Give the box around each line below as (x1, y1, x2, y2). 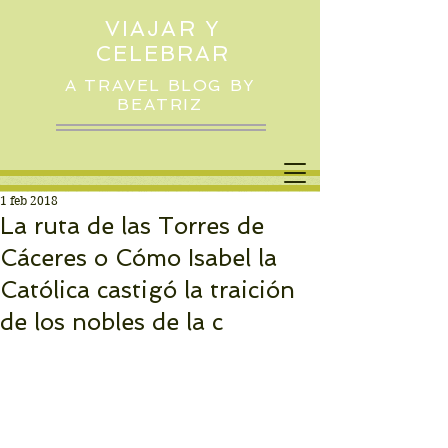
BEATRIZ (117, 95, 203, 114)
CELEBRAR (95, 41, 231, 66)
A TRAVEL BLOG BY (65, 76, 255, 95)
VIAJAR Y (105, 16, 221, 41)
